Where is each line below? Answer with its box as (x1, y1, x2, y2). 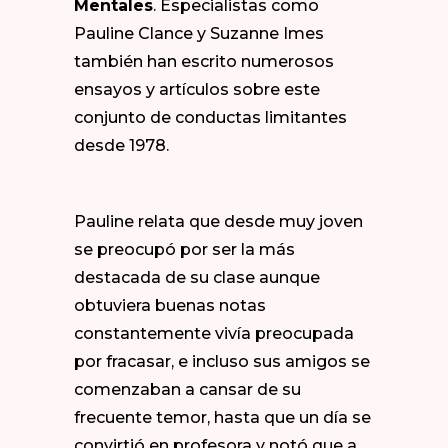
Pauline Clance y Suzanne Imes (74, 24, 324, 43)
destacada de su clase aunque (74, 268, 320, 287)
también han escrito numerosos (74, 52, 334, 71)
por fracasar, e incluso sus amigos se (74, 352, 370, 371)
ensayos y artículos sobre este (74, 80, 320, 99)
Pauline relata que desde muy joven (74, 212, 363, 231)
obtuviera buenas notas (74, 296, 266, 315)
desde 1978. (74, 136, 169, 155)
